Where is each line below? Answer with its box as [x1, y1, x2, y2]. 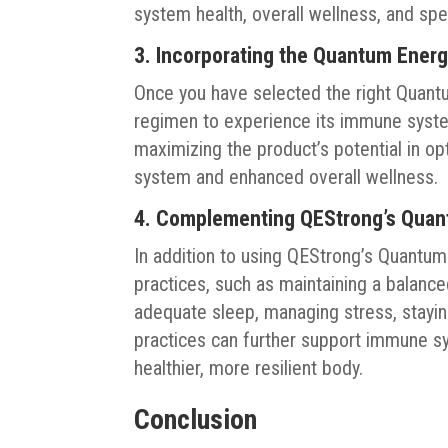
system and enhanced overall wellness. [134, 165, 439, 190]
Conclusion [134, 403, 258, 437]
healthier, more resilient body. [134, 356, 364, 381]
